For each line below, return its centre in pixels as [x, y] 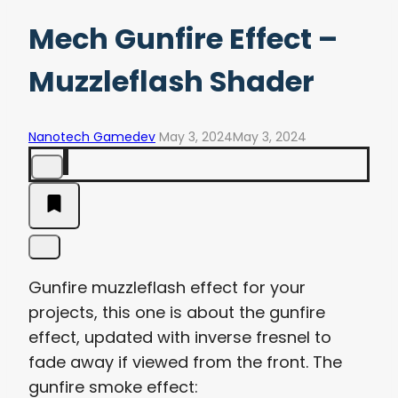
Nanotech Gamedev [92, 136]
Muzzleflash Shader [171, 82]
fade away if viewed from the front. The [185, 362]
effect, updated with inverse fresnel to [180, 337]
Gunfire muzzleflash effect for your [167, 287]
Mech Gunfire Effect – [183, 39]
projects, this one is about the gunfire [177, 312]
